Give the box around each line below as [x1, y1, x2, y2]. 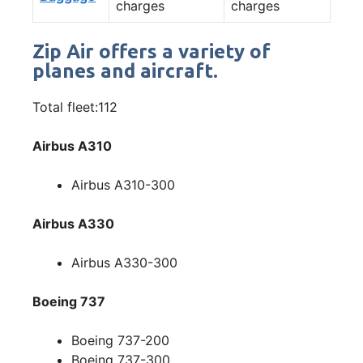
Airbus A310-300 [71, 176, 175, 193]
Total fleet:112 [32, 98, 117, 115]
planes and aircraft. [32, 59, 218, 82]
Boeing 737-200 [71, 331, 169, 348]
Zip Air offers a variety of [32, 40, 271, 62]
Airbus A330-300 [71, 254, 177, 271]
